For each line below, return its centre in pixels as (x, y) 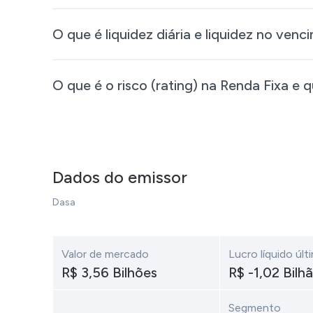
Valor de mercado (105, 254)
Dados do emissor (119, 177)
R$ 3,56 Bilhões (109, 272)
